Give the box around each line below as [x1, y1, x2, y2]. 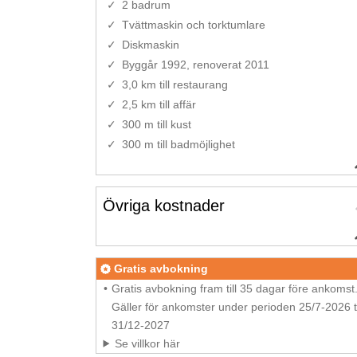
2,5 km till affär [121, 98, 196, 112]
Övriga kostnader [102, 196, 225, 214]
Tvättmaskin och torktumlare [121, 18, 265, 32]
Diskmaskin [121, 38, 179, 52]
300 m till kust [121, 118, 191, 131]
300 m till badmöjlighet [121, 138, 235, 151]
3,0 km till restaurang [121, 78, 228, 92]
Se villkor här [115, 336, 181, 350]
